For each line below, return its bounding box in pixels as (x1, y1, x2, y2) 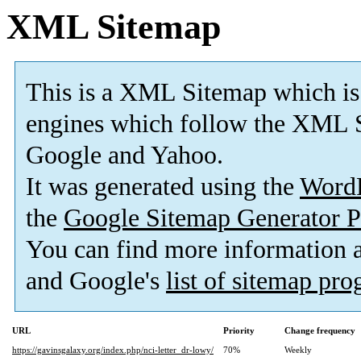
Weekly (284, 345, 312, 355)
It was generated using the (26, 172, 300, 201)
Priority (223, 326, 255, 336)
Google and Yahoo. (26, 141, 223, 170)
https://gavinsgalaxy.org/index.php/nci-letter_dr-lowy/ (12, 345, 214, 355)
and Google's (26, 267, 166, 296)
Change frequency (284, 326, 355, 336)
